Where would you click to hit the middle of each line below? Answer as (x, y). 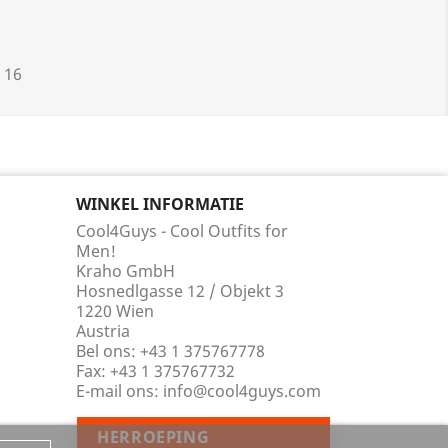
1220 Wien (115, 311)
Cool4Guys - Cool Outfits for (182, 231)
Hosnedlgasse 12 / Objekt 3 (180, 291)
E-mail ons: (119, 391)
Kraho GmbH (125, 271)
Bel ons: (108, 351)
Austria (103, 331)
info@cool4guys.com (242, 391)
